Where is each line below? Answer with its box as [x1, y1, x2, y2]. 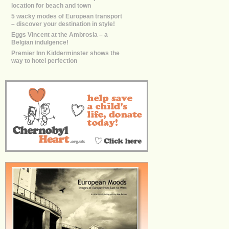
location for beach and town [11, 2, 91, 8]
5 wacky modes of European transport [11, 12, 122, 20]
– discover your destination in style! [11, 20, 115, 26]
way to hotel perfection [11, 57, 77, 63]
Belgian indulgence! [11, 38, 68, 44]
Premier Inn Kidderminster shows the [11, 49, 120, 57]
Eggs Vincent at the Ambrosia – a [11, 31, 108, 38]
